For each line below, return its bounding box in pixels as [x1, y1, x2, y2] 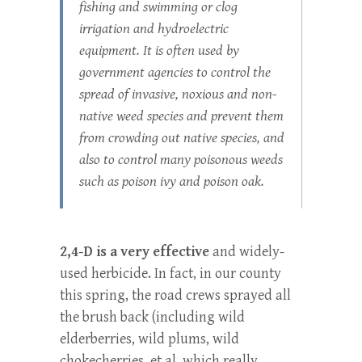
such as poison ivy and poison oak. [79, 172, 264, 190]
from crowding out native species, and [79, 128, 284, 146]
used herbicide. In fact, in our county [60, 264, 281, 282]
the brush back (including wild [60, 308, 245, 326]
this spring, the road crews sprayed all [60, 286, 291, 304]
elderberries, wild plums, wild [60, 330, 239, 347]
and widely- [209, 242, 284, 260]
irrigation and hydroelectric [79, 19, 229, 37]
